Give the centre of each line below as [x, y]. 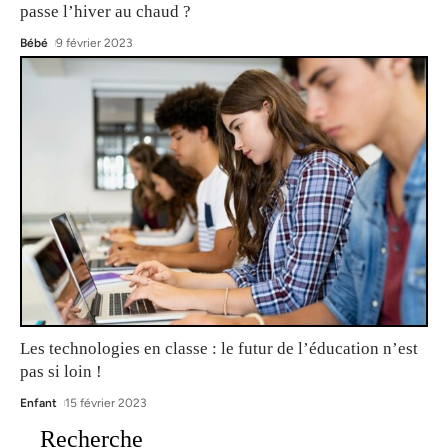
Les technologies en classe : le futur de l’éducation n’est [219, 349]
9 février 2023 [95, 42]
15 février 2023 [106, 403]
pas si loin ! [61, 372]
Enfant [38, 403]
